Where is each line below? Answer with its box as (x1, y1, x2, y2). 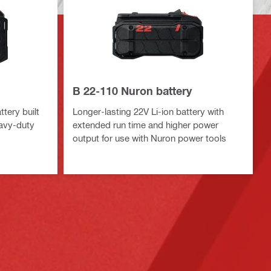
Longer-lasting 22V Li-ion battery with (72, 105, 224, 117)
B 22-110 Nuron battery (72, 83, 192, 97)
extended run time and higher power (72, 119, 218, 130)
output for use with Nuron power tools (72, 132, 226, 143)
